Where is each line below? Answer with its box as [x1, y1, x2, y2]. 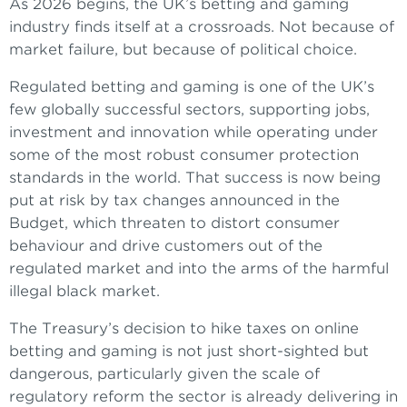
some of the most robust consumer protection [9, 146, 359, 164]
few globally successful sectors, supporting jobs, [9, 101, 370, 119]
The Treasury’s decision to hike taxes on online [9, 320, 359, 338]
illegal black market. [9, 283, 160, 301]
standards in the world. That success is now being [9, 169, 381, 187]
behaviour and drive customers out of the [9, 237, 323, 255]
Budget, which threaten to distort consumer [9, 214, 340, 233]
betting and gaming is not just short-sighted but [9, 342, 369, 361]
